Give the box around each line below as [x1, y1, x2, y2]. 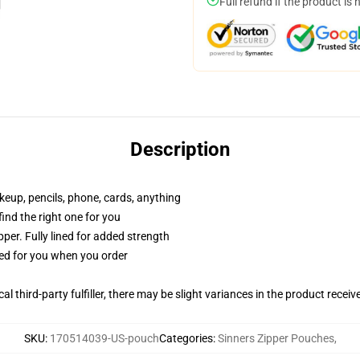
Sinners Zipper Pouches [217, 332, 334, 345]
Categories [158, 332, 213, 345]
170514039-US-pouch [49, 332, 159, 345]
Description [130, 138, 230, 161]
